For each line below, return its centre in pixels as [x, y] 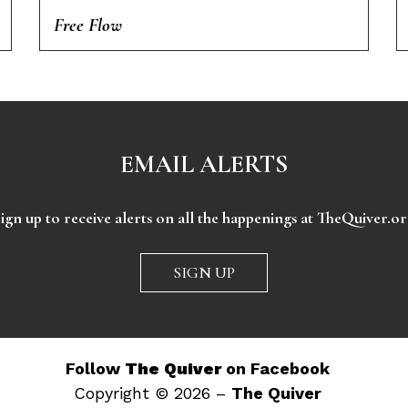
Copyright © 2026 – [152, 393]
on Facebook [275, 369]
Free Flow [88, 25]
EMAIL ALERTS [204, 165]
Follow [95, 369]
